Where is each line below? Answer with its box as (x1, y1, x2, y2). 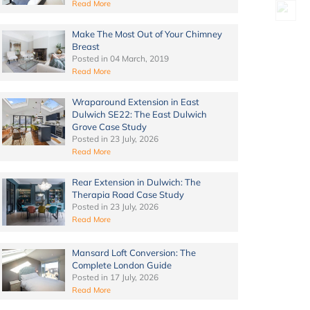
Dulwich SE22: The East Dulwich (71, 109, 207, 120)
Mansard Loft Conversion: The (71, 247, 196, 259)
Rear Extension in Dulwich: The (71, 176, 201, 188)
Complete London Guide (71, 259, 172, 271)
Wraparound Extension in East (71, 96, 199, 108)
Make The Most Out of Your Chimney (71, 28, 222, 40)
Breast (71, 41, 100, 53)
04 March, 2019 (109, 53, 169, 64)
